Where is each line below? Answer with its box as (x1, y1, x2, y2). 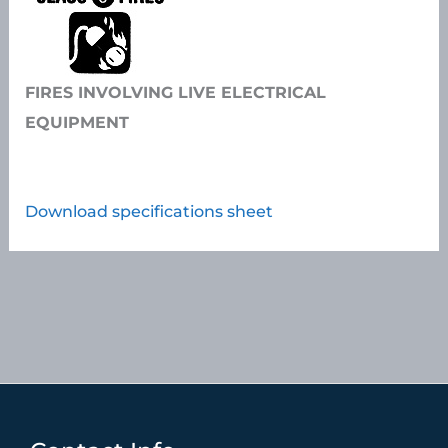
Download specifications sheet (25, 201, 274, 222)
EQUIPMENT (25, 112, 130, 133)
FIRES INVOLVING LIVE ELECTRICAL (25, 82, 327, 103)
